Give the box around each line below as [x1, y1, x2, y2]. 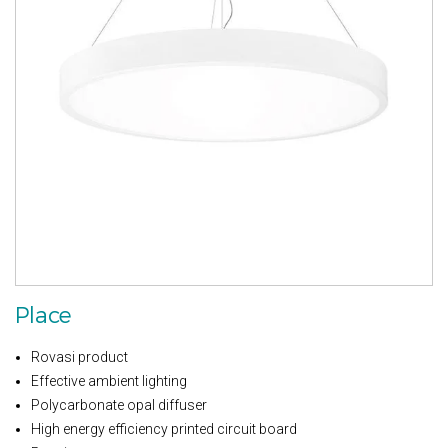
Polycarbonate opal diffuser [31, 396, 207, 413]
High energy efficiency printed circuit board [31, 420, 297, 437]
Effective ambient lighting [31, 372, 187, 389]
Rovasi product [31, 348, 128, 365]
